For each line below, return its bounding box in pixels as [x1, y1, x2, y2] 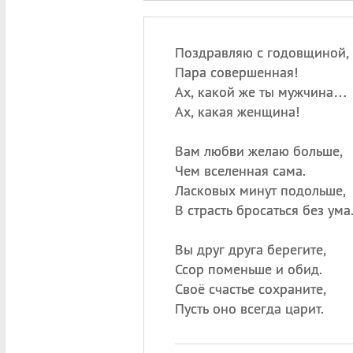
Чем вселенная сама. [174, 162, 306, 180]
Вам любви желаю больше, [174, 142, 343, 160]
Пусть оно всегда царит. [174, 299, 324, 318]
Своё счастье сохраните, [174, 280, 326, 298]
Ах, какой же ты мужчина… [174, 83, 347, 101]
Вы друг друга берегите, [174, 240, 326, 258]
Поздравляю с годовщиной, [174, 43, 349, 61]
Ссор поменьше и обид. [174, 260, 322, 278]
